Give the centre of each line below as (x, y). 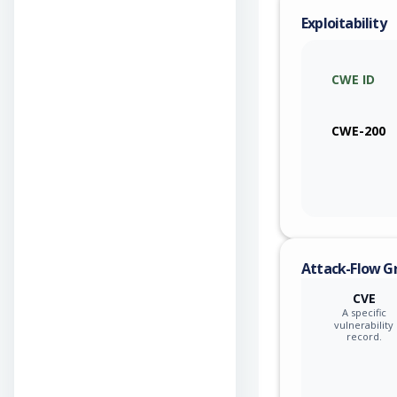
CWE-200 (358, 130)
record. (364, 336)
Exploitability (344, 23)
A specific (364, 312)
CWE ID (353, 79)
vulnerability (364, 324)
